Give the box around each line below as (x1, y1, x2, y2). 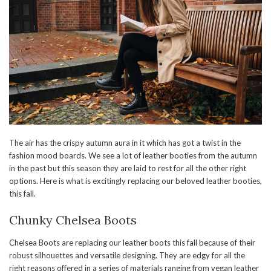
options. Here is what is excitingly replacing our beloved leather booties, (9, 176, 262, 186)
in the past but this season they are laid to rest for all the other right (9, 163, 246, 174)
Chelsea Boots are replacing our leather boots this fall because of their (9, 238, 255, 248)
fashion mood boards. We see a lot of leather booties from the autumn (9, 151, 257, 161)
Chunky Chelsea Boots (9, 212, 137, 228)
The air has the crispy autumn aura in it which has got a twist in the (9, 138, 241, 148)
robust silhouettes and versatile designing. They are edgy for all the (9, 250, 245, 261)
